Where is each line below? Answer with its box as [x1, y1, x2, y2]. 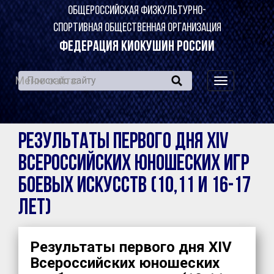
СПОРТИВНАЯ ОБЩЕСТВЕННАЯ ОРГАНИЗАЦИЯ [53, 22, 221, 35]
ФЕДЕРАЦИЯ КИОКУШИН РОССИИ [59, 40, 215, 55]
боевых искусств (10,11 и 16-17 [18, 175, 251, 198]
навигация [220, 76, 268, 89]
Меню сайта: [15, 74, 78, 87]
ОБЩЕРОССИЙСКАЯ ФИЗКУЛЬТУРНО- [68, 5, 206, 18]
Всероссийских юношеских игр [18, 153, 249, 176]
